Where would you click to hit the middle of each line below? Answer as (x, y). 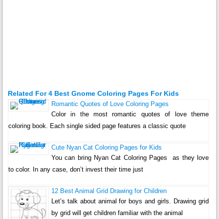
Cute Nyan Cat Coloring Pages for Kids (106, 148)
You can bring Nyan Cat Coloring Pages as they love (130, 158)
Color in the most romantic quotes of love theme (130, 114)
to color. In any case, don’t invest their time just (76, 170)
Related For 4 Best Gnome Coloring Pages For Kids (93, 94)
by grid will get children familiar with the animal (117, 213)
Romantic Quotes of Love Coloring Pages (110, 104)
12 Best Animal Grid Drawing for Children (109, 191)
